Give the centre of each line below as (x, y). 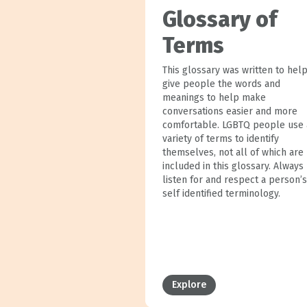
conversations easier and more (230, 111)
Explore (189, 284)
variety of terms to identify (220, 138)
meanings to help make (214, 97)
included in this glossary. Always (233, 166)
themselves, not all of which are (233, 152)
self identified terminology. (221, 193)
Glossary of (219, 19)
